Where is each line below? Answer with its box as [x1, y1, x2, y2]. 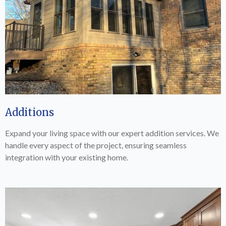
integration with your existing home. [5, 152, 128, 162]
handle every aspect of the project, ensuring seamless [5, 140, 187, 150]
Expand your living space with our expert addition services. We [5, 128, 219, 138]
